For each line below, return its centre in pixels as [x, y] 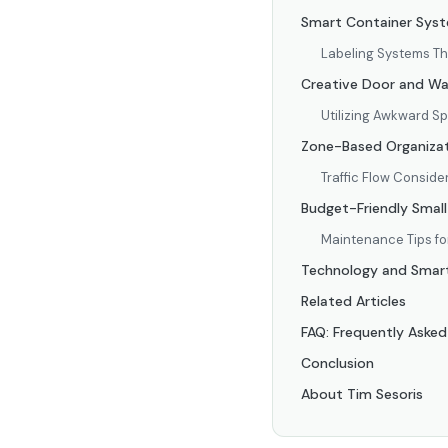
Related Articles [353, 301]
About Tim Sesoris [362, 394]
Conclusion [337, 363]
